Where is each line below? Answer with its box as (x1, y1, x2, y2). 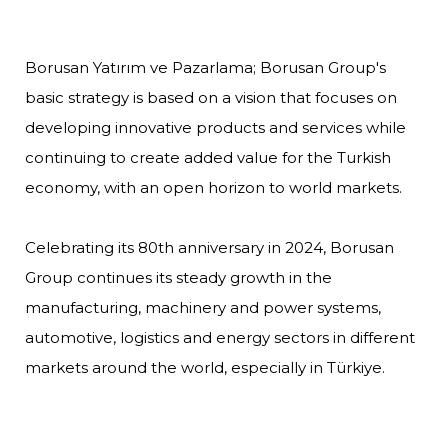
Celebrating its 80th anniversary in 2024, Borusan (25, 238, 394, 257)
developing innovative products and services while (25, 118, 406, 137)
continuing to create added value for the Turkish (25, 148, 391, 167)
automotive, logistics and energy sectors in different (25, 328, 415, 347)
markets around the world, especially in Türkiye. (25, 358, 385, 377)
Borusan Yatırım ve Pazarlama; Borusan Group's (25, 58, 386, 77)
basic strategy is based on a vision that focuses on (25, 88, 397, 107)
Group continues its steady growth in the (25, 268, 332, 287)
